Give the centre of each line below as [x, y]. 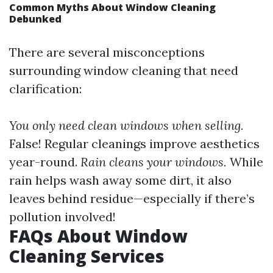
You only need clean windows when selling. [126, 126]
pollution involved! [62, 217]
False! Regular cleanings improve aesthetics [134, 144]
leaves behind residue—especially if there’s [132, 199]
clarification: [45, 89]
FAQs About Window [98, 236]
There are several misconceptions [107, 52]
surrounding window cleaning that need [124, 71]
